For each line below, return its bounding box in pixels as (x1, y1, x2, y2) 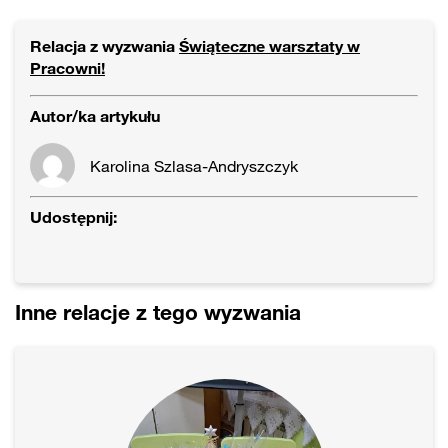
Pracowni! (30, 58, 105, 79)
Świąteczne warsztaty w (179, 36, 360, 57)
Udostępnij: (30, 207, 117, 228)
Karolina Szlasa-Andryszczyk (90, 155, 298, 176)
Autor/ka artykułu (30, 106, 160, 127)
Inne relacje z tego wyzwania (15, 299, 301, 326)
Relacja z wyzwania (30, 36, 179, 57)
